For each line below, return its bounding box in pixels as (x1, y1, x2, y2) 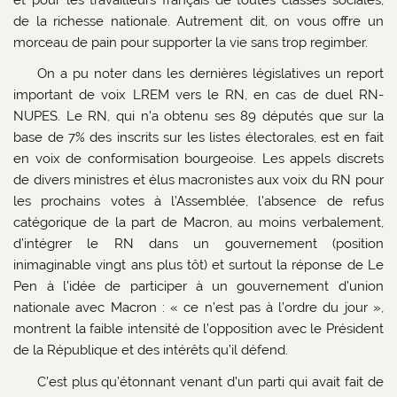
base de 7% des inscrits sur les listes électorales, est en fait (13, 129, 384, 146)
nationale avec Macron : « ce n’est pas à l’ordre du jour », (13, 300, 384, 316)
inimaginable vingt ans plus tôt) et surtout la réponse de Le (13, 257, 384, 274)
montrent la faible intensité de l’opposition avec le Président (13, 321, 384, 338)
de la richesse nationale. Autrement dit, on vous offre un (13, 12, 384, 29)
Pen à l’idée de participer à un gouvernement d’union (13, 278, 384, 295)
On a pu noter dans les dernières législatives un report (36, 66, 384, 82)
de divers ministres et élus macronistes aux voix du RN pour (13, 172, 384, 189)
